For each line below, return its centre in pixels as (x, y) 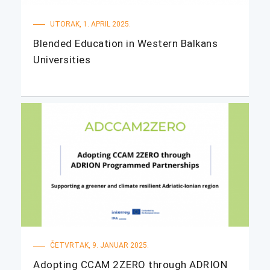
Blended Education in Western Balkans (125, 44)
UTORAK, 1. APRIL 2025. (89, 24)
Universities (62, 60)
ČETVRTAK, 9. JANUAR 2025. (99, 246)
